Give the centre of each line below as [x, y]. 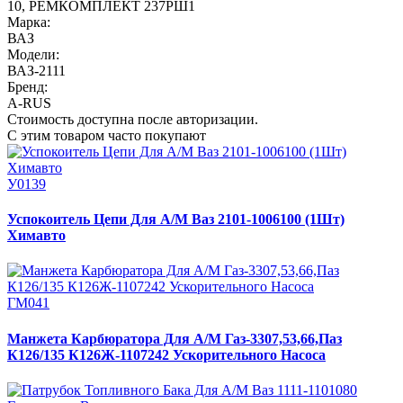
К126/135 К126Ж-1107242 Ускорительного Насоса [166, 354]
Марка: [29, 22]
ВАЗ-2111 [36, 70]
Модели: [33, 54]
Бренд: [27, 86]
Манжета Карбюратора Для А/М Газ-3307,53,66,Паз [175, 338]
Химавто [36, 236]
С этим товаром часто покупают [107, 135]
